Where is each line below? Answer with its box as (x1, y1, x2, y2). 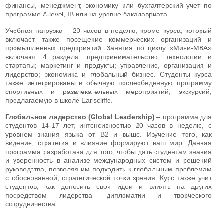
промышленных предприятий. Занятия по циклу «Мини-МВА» (5, 44, 212, 52)
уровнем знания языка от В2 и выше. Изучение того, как (5, 130, 212, 138)
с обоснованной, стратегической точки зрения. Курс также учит (5, 173, 212, 182)
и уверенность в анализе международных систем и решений (5, 156, 212, 164)
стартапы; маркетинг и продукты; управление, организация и (5, 61, 212, 69)
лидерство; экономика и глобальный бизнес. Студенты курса (5, 70, 212, 78)
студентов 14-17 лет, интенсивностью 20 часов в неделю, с (5, 121, 212, 129)
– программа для (156, 112, 212, 121)
